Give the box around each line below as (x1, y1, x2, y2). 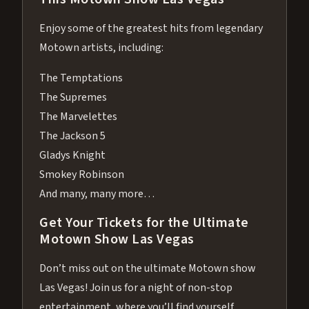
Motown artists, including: (39, 39, 163, 55)
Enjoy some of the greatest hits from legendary (39, 20, 263, 36)
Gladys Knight (39, 147, 106, 163)
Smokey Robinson (39, 166, 124, 182)
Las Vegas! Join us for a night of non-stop (39, 279, 232, 295)
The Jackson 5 (39, 128, 106, 143)
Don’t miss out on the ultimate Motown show (39, 260, 256, 276)
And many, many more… (39, 186, 154, 201)
